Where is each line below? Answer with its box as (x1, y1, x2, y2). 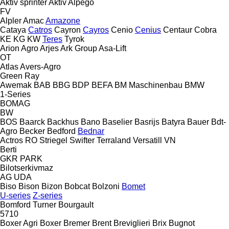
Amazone (45, 16, 80, 25)
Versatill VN (133, 135, 176, 145)
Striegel (39, 135, 67, 145)
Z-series (33, 191, 62, 200)
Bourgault (58, 200, 94, 209)
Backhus (47, 117, 79, 126)
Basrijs (134, 117, 159, 126)
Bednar (78, 126, 104, 135)
